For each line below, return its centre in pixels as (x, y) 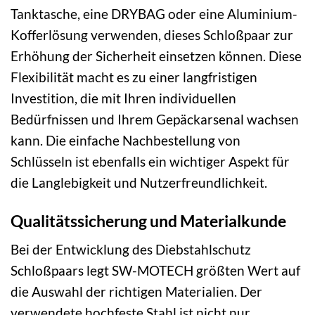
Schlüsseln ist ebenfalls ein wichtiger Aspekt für (150, 161)
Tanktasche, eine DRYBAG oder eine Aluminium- (154, 13)
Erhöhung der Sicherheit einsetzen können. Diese (156, 56)
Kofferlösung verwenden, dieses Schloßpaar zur (152, 34)
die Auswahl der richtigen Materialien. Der (136, 292)
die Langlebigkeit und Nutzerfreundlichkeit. (139, 182)
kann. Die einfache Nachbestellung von (126, 140)
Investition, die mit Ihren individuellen (123, 98)
